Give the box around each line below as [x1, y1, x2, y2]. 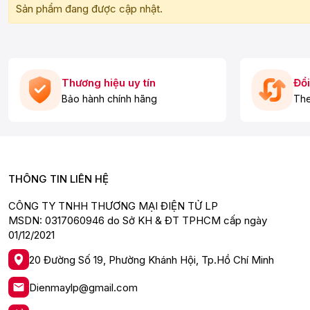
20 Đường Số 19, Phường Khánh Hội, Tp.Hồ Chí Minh [29, 253, 274, 266]
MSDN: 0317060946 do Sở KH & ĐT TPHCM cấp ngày [8, 214, 267, 227]
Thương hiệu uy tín [62, 75, 156, 89]
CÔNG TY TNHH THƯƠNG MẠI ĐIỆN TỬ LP [8, 199, 218, 212]
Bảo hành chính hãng [62, 92, 157, 104]
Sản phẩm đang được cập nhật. [16, 2, 163, 15]
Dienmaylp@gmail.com [29, 280, 138, 294]
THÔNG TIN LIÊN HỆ [8, 172, 109, 185]
